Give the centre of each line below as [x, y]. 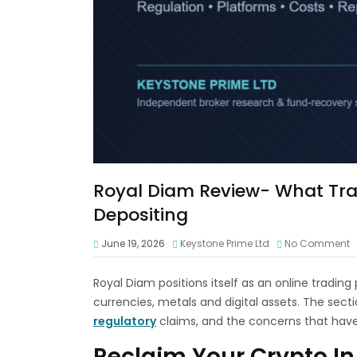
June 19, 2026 [132, 243]
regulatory [125, 321]
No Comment [317, 243]
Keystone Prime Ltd [225, 243]
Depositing [141, 214]
